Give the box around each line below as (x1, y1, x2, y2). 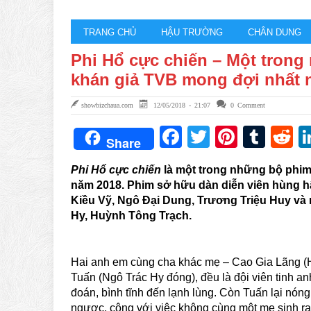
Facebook (182, 124, 280, 149)
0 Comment (230, 101, 265, 108)
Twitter (210, 124, 276, 149)
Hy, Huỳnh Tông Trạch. (71, 210, 192, 221)
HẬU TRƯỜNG (161, 27, 223, 37)
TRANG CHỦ (83, 27, 136, 37)
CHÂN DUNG (248, 27, 301, 37)
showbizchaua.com (81, 101, 133, 108)
